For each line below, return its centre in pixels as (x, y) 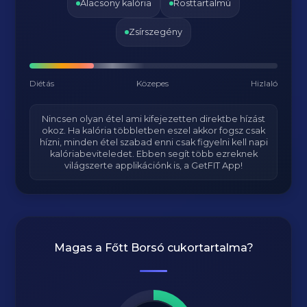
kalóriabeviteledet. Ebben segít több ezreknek (153, 154)
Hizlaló (264, 83)
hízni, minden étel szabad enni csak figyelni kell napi (153, 142)
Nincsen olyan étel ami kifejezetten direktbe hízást (153, 119)
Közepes (152, 83)
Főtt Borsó (134, 248)
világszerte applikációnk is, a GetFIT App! (153, 165)
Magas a (79, 248)
